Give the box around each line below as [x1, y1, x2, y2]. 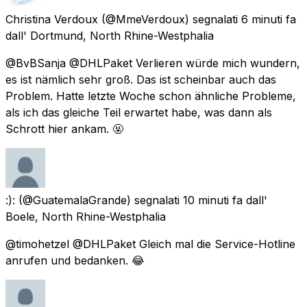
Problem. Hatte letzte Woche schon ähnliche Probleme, [5, 88, 296, 103]
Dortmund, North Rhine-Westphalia [30, 28, 214, 42]
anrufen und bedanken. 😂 [5, 253, 145, 267]
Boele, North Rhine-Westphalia [5, 209, 166, 223]
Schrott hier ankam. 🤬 [5, 121, 123, 136]
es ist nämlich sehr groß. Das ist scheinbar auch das [5, 72, 276, 86]
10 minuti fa [183, 193, 243, 207]
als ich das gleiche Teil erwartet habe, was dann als [5, 105, 272, 119]
